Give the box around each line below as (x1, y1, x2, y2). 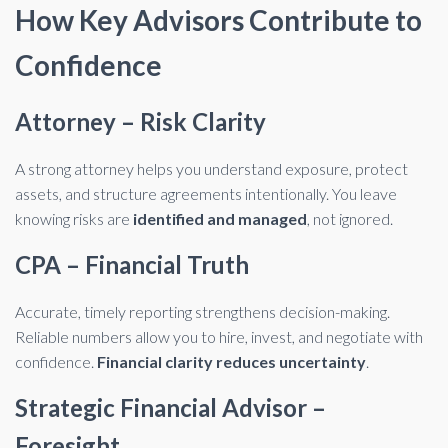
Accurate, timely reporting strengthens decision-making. (15, 302, 390, 321)
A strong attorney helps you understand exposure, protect (15, 159, 408, 178)
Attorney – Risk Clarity (15, 107, 266, 136)
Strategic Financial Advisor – (15, 393, 326, 422)
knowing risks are (15, 209, 133, 228)
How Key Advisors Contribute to (15, 3, 422, 37)
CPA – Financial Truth (15, 250, 249, 279)
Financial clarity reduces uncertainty (97, 352, 366, 371)
